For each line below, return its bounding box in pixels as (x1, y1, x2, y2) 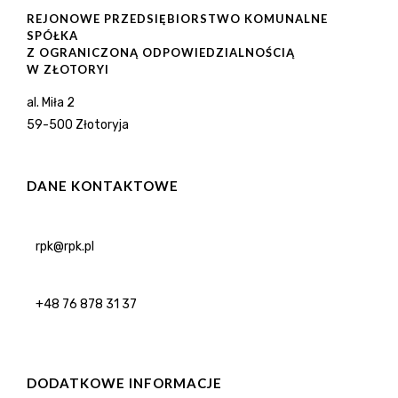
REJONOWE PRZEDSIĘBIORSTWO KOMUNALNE (27, 11, 328, 26)
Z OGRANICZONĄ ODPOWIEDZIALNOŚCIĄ (27, 44, 295, 60)
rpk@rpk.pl (36, 238, 94, 254)
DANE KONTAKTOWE (27, 177, 179, 194)
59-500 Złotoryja (27, 116, 129, 132)
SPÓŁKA (27, 28, 78, 43)
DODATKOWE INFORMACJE (27, 374, 222, 391)
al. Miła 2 (27, 94, 75, 110)
